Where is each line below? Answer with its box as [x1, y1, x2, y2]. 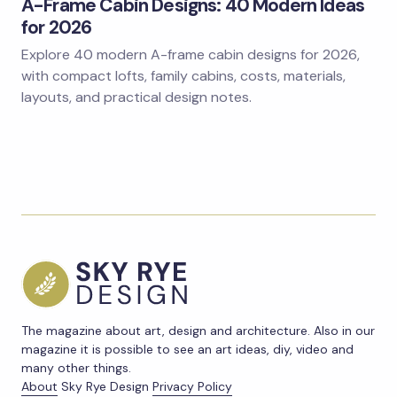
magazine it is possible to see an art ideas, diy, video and [21, 341, 354, 358]
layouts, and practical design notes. [21, 88, 252, 107]
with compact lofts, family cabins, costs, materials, [21, 66, 346, 86]
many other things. [21, 360, 131, 377]
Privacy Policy [152, 378, 232, 395]
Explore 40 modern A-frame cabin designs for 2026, [21, 45, 360, 65]
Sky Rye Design [58, 378, 152, 395]
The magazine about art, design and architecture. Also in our [21, 323, 375, 339]
